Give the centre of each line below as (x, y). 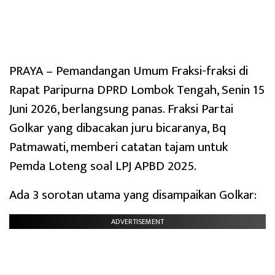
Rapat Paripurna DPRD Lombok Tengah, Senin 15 (137, 90)
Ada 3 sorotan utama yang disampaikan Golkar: (133, 195)
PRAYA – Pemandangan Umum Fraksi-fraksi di (129, 71)
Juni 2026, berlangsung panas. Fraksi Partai (121, 109)
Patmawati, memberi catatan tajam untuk (118, 147)
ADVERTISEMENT (137, 222)
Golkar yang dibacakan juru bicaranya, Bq (118, 128)
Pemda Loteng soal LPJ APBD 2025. (103, 166)
